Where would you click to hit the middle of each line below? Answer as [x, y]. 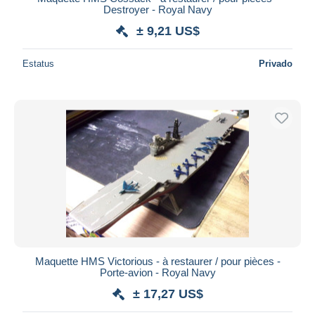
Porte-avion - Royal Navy [157, 272]
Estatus [38, 63]
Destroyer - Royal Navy [157, 9]
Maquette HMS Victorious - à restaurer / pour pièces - [157, 261]
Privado [276, 63]
